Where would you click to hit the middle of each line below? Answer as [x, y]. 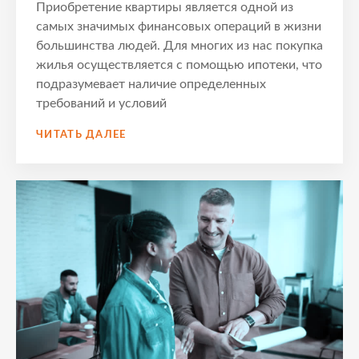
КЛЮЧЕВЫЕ [161, 212]
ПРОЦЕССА [159, 276]
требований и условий [101, 104]
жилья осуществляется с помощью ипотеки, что [179, 65]
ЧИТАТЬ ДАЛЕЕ [81, 135]
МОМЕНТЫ [158, 228]
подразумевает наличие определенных [151, 85]
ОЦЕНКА [151, 131]
